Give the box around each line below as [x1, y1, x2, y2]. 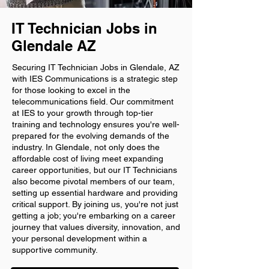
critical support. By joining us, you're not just [12, 199, 178, 209]
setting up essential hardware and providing [12, 188, 178, 198]
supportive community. [12, 245, 98, 255]
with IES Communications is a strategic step [12, 74, 178, 83]
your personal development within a [12, 234, 147, 243]
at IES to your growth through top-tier [12, 108, 153, 118]
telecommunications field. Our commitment [12, 97, 174, 106]
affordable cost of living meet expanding [12, 154, 163, 163]
